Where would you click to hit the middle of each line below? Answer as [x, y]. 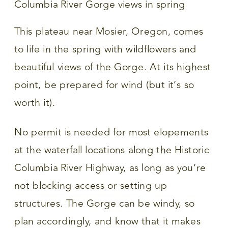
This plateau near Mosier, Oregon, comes [109, 32]
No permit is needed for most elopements [111, 132]
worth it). [35, 103]
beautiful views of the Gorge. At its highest [113, 67]
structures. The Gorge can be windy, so [105, 203]
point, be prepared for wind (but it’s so [104, 85]
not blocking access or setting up [91, 186]
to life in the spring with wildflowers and [106, 49]
